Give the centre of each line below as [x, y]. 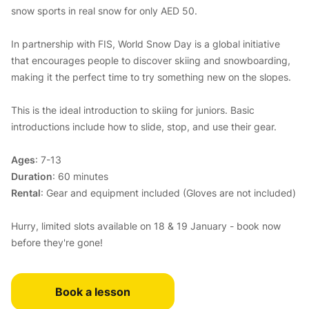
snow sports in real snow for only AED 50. [104, 11]
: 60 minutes [80, 176]
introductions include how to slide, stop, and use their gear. [144, 127]
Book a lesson [93, 292]
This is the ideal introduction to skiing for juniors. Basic [133, 110]
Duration [32, 176]
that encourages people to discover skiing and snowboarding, [151, 60]
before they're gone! [57, 242]
